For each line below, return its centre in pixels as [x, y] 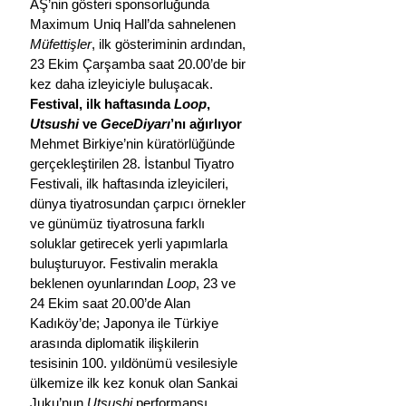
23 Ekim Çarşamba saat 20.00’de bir [140, 63]
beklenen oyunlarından [98, 283]
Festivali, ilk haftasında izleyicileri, [131, 183]
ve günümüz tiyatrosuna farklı [119, 223]
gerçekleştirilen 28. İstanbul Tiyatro [134, 163]
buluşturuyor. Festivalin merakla [126, 263]
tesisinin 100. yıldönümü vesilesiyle [135, 362]
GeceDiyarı [135, 123]
